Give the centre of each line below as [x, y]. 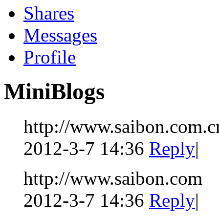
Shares [49, 13]
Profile [50, 57]
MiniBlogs [54, 92]
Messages [60, 35]
